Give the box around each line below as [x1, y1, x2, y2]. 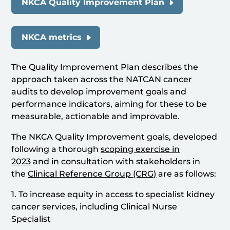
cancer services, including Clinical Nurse [11, 202, 178, 212]
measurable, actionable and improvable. [11, 111, 180, 122]
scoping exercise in [101, 144, 180, 155]
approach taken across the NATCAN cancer [11, 74, 193, 85]
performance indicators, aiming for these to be [11, 99, 207, 109]
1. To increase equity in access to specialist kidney [11, 189, 215, 200]
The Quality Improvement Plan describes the [11, 62, 199, 72]
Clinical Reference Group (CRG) [28, 169, 157, 179]
